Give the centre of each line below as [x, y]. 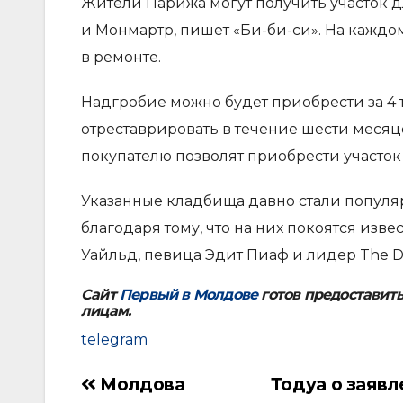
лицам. [106, 311]
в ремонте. [121, 58]
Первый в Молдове [189, 295]
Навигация [125, 388]
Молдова [140, 385]
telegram [114, 340]
